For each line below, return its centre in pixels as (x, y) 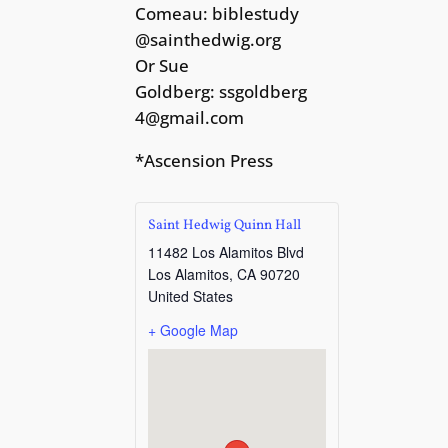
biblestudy (256, 14)
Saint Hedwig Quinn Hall (225, 226)
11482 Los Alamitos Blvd (226, 252)
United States (191, 296)
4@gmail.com (190, 118)
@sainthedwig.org (208, 40)
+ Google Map (193, 330)
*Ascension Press (204, 161)
